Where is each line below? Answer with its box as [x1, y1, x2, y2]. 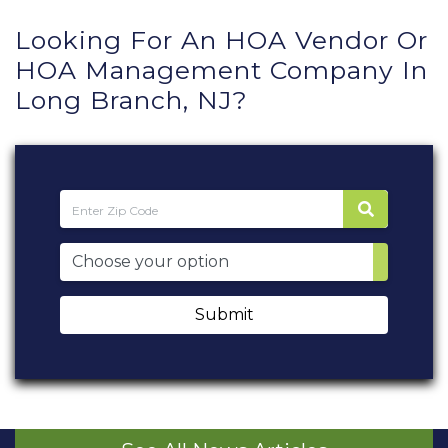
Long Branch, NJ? [15, 85, 248, 115]
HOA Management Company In [15, 55, 428, 85]
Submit [194, 305, 254, 324]
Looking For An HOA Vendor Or [15, 25, 428, 55]
